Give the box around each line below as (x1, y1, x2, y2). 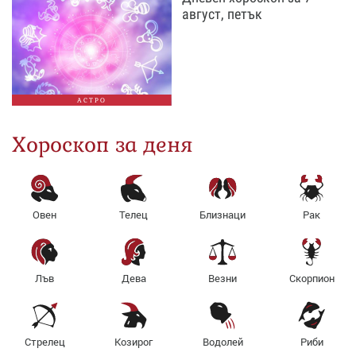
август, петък (181, 6, 262, 22)
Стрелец (24, 335, 65, 349)
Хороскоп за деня (12, 131, 193, 158)
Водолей (202, 335, 243, 349)
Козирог (114, 335, 153, 349)
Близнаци (199, 207, 246, 222)
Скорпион (288, 271, 335, 285)
